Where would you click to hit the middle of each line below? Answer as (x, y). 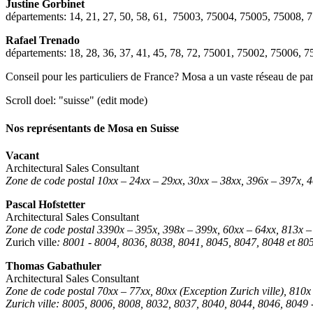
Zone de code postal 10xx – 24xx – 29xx (94, 180)
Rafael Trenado (43, 41)
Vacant (24, 155)
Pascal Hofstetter (45, 204)
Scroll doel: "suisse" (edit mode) (77, 101)
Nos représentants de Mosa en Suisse (92, 128)
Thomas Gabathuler (53, 265)
